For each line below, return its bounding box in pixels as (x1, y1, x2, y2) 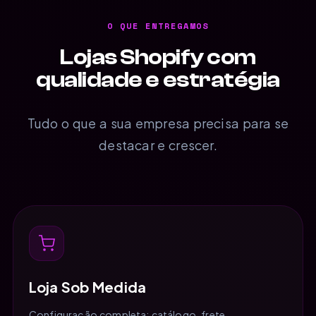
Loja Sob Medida (29, 277, 146, 296)
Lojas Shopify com (60, 44, 256, 70)
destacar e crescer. (99, 136, 217, 153)
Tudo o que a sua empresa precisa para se (27, 114, 289, 131)
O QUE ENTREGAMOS (107, 19, 209, 32)
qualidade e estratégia (36, 66, 280, 92)
